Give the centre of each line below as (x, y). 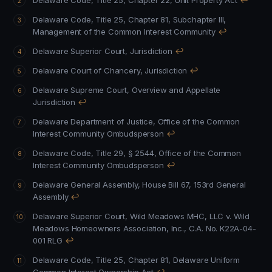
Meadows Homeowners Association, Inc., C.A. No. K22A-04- (144, 228)
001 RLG (48, 240)
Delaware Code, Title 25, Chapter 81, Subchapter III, (80, 19)
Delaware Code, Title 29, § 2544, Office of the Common (84, 153)
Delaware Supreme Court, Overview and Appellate (127, 90)
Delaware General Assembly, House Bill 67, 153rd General (113, 185)
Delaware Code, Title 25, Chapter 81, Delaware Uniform (97, 260)
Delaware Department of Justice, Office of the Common (80, 121)
